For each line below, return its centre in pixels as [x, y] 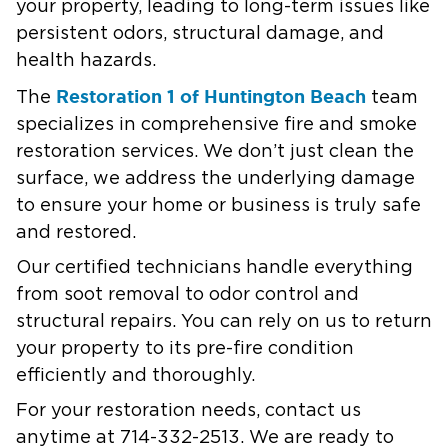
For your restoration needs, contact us [188, 410]
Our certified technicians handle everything [214, 267]
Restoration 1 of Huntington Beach [211, 95]
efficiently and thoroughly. [135, 375]
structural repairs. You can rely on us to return [224, 321]
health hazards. [86, 60]
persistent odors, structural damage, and [200, 33]
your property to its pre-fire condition [185, 348]
